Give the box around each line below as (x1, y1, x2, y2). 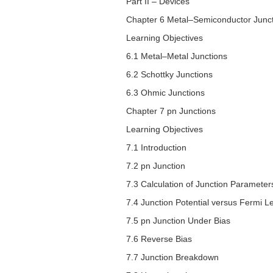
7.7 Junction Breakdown (126, 252, 219, 263)
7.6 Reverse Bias (126, 234, 192, 244)
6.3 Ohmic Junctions (126, 88, 205, 98)
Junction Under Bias (151, 216, 230, 226)
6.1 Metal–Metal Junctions (126, 51, 227, 62)
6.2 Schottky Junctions (126, 69, 213, 80)
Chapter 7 (126, 106, 167, 116)
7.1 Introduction (126, 143, 186, 153)
